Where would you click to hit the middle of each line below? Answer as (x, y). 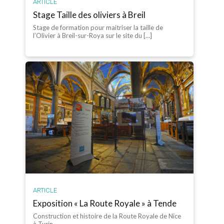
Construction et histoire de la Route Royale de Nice (107, 216)
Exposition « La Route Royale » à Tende (105, 203)
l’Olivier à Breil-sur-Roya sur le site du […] (93, 35)
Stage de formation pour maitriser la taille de (98, 27)
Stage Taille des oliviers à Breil (89, 14)
